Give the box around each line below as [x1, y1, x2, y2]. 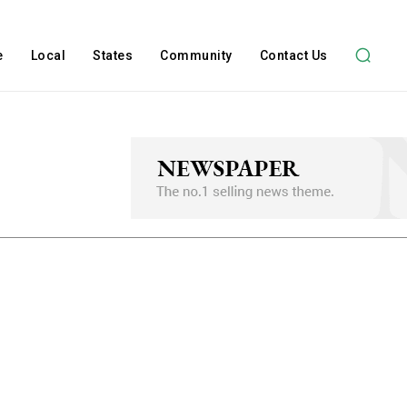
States [93, 48, 134, 63]
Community [160, 48, 233, 63]
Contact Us [259, 48, 328, 63]
